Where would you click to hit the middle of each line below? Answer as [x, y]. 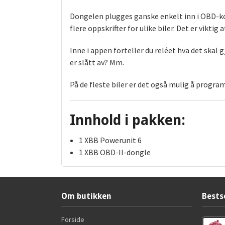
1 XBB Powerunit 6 [110, 140]
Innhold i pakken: [128, 121]
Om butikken [86, 196]
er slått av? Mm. [97, 63]
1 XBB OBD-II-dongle [115, 152]
